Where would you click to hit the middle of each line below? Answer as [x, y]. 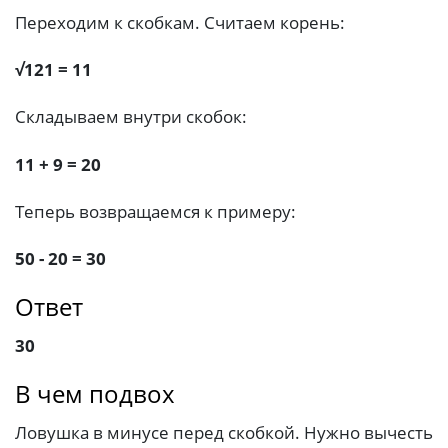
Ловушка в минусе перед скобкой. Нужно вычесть [224, 432]
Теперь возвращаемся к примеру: [155, 211]
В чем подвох [95, 393]
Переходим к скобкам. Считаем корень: [180, 23]
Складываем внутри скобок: [131, 117]
